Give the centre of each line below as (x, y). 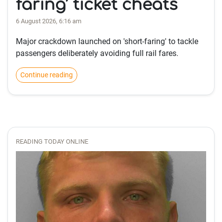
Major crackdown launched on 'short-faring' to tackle (107, 41)
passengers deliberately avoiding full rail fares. (97, 53)
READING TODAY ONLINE (52, 141)
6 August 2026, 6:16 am (49, 21)
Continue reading (47, 75)
